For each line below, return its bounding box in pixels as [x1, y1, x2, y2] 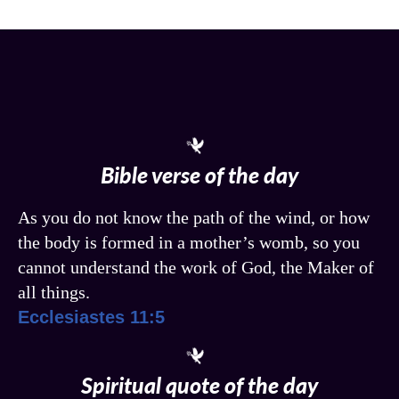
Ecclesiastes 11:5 [18, 306, 165, 327]
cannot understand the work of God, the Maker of [18, 256, 374, 277]
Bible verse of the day [101, 160, 298, 188]
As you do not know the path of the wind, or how [18, 207, 370, 227]
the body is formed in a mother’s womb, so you [18, 232, 360, 252]
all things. [18, 281, 90, 302]
